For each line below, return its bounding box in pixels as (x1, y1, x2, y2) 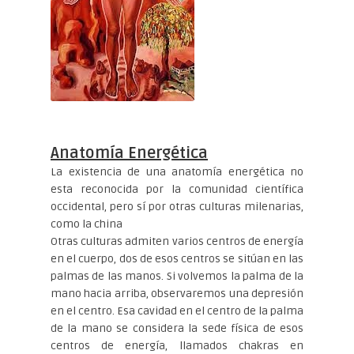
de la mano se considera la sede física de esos (51, 321, 303, 335)
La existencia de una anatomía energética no (51, 164, 303, 179)
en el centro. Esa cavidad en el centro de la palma (51, 303, 303, 318)
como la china (51, 217, 122, 231)
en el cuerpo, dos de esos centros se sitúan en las (51, 251, 303, 265)
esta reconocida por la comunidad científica (51, 182, 303, 196)
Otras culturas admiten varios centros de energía (51, 234, 303, 248)
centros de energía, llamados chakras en (51, 338, 303, 352)
